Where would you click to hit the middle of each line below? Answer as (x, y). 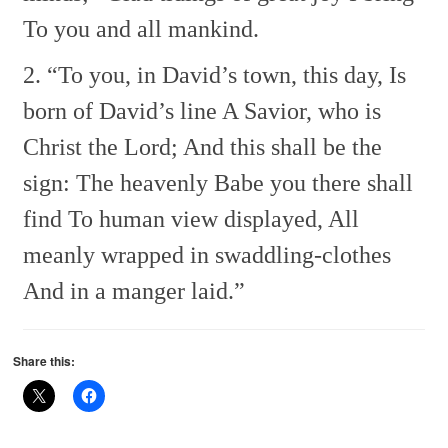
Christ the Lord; (101, 146)
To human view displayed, (193, 218)
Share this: (44, 360)
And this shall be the (280, 146)
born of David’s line (120, 110)
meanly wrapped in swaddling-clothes (207, 254)
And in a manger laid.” (134, 290)
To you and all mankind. (141, 28)
